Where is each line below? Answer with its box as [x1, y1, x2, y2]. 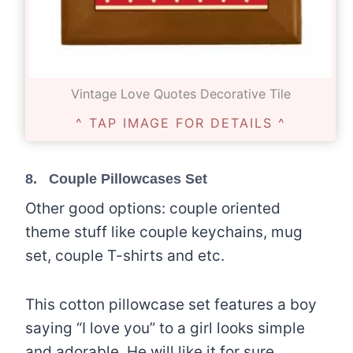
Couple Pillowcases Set [49, 171, 207, 188]
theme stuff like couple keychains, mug [25, 223, 303, 242]
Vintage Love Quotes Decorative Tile [70, 85, 291, 102]
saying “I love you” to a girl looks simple [25, 319, 305, 338]
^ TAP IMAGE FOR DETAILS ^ [75, 115, 286, 132]
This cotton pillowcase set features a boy [25, 295, 317, 314]
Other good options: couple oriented [25, 199, 281, 218]
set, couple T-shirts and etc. [25, 247, 225, 266]
